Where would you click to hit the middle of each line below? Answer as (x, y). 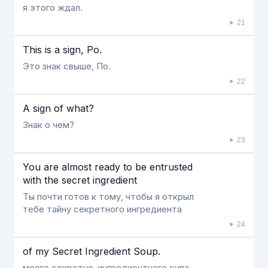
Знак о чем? (48, 125)
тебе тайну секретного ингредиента (102, 209)
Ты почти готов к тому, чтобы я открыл (108, 197)
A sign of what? (58, 108)
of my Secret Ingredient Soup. (92, 251)
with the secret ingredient (80, 180)
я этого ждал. (53, 7)
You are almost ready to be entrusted (108, 167)
